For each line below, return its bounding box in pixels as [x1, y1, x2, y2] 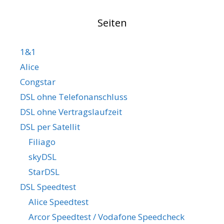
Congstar [20, 75, 55, 87]
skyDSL [28, 150, 56, 162]
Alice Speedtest [28, 195, 88, 207]
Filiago [28, 135, 55, 147]
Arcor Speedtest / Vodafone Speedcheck [28, 210, 184, 222]
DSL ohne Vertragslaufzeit [20, 105, 122, 117]
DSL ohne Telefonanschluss [20, 90, 127, 102]
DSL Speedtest [20, 180, 76, 192]
